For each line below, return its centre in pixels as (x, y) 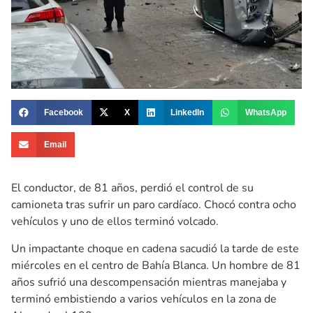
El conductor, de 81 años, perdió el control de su (132, 188)
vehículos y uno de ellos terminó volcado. (115, 222)
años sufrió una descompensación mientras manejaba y (149, 282)
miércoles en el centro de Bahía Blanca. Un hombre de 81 (156, 265)
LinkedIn (188, 113)
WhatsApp (266, 113)
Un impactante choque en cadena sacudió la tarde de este (155, 248)
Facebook (63, 113)
